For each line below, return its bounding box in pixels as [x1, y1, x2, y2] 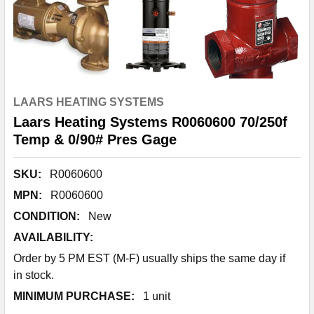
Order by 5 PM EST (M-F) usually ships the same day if [13, 252, 285, 264]
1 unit [143, 290, 170, 302]
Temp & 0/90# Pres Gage [13, 132, 177, 147]
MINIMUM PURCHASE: [13, 290, 135, 302]
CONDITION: [13, 210, 80, 222]
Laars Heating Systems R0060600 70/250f [13, 114, 287, 130]
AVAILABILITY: [13, 231, 93, 243]
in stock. [13, 269, 54, 281]
